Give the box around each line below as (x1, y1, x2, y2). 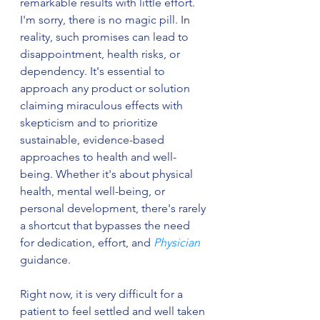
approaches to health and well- (20, 149, 176, 164)
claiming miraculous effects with (20, 98, 186, 112)
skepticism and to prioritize (20, 115, 161, 129)
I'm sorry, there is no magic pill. (20, 12, 178, 26)
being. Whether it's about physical (20, 166, 196, 181)
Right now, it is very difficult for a (20, 286, 186, 301)
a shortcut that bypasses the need (20, 218, 193, 232)
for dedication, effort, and (20, 235, 154, 249)
